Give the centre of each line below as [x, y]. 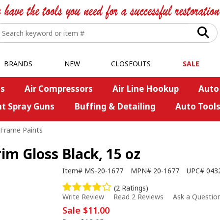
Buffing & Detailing [115, 106]
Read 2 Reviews [138, 197]
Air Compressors [58, 89]
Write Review [83, 197]
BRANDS [18, 64]
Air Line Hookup [145, 89]
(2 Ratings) [131, 188]
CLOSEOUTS [131, 64]
